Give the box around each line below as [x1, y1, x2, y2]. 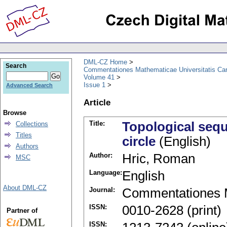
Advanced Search [6, 82, 53, 88]
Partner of [6, 207, 37, 214]
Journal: [89, 186, 115, 194]
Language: [89, 169, 122, 177]
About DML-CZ [3, 184, 47, 192]
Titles [16, 131, 32, 139]
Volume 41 [84, 73, 115, 81]
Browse [3, 109, 26, 117]
